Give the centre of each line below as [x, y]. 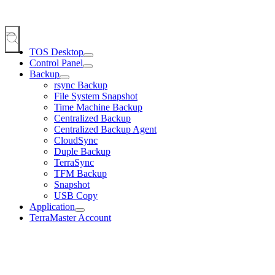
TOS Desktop [56, 52]
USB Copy [76, 195]
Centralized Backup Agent [105, 129]
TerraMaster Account [70, 217]
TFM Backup [80, 173]
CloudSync [76, 140]
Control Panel [56, 63]
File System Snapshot [96, 96]
